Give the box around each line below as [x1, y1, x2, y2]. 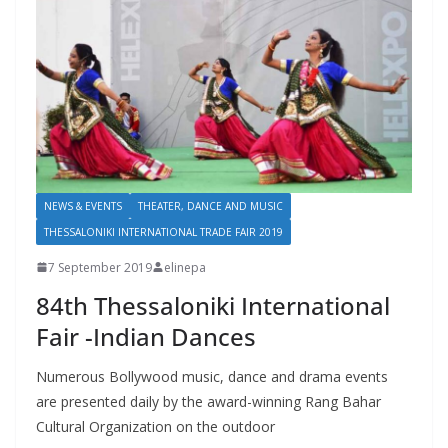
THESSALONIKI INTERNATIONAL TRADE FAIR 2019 [44, 224, 283, 239]
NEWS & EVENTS [44, 198, 122, 213]
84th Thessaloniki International [36, 288, 390, 322]
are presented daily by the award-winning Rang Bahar [36, 391, 381, 411]
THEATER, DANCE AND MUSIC [138, 198, 283, 213]
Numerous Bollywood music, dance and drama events [36, 366, 388, 386]
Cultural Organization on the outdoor [36, 416, 275, 436]
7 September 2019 [48, 258, 152, 276]
